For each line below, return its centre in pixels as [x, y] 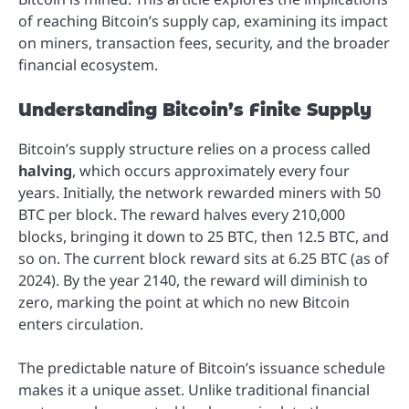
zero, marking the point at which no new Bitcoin [184, 303]
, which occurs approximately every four [211, 171]
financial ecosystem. [88, 65]
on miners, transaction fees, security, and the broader [204, 43]
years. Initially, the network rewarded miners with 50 [199, 193]
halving [45, 171]
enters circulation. [81, 325]
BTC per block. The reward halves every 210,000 [182, 215]
